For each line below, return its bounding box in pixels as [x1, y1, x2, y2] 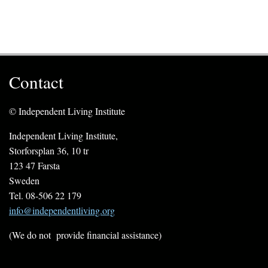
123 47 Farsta [9, 159, 60, 172]
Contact [9, 70, 63, 94]
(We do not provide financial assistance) [9, 229, 162, 242]
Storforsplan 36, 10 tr [9, 144, 89, 157]
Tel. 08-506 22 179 [9, 189, 81, 202]
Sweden [9, 174, 39, 187]
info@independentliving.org [9, 204, 115, 217]
